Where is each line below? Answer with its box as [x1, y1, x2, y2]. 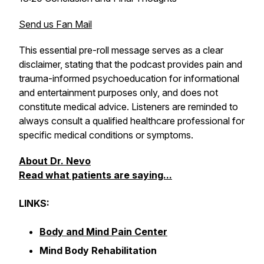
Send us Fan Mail [19, 18, 92, 30]
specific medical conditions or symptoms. [19, 129, 193, 141]
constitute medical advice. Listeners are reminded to [19, 101, 238, 113]
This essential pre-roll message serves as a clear [19, 44, 223, 56]
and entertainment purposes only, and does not [19, 87, 218, 98]
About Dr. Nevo [19, 155, 91, 167]
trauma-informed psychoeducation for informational [19, 72, 239, 84]
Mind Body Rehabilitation [39, 245, 157, 256]
